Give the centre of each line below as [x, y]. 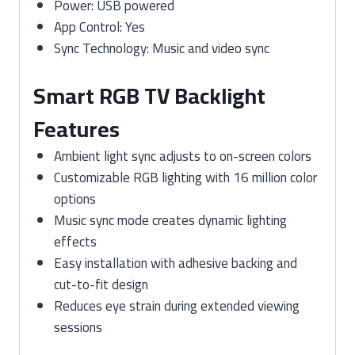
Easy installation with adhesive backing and [175, 263]
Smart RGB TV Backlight [149, 96]
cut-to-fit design [101, 284]
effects [75, 242]
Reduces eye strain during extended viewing [176, 306]
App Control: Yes [99, 27]
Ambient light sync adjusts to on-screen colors [182, 156]
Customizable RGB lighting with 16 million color [185, 177]
